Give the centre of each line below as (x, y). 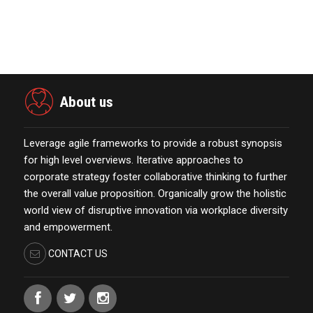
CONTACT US (77, 254)
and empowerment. (68, 227)
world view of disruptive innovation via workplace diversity (156, 211)
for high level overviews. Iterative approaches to (133, 160)
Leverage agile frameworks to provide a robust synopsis (153, 144)
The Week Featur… (158, 16)
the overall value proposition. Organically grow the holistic (155, 194)
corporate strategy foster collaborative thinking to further (155, 177)
